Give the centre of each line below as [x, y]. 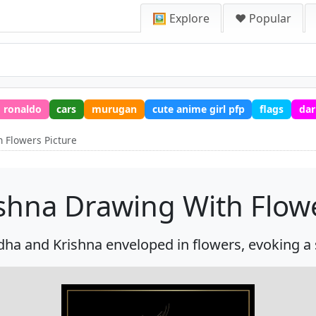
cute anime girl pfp [198, 109]
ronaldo [22, 109]
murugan [114, 109]
